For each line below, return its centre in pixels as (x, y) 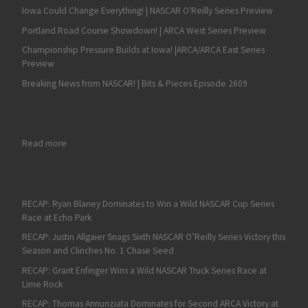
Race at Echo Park (56, 217)
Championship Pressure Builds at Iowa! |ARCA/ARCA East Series (143, 50)
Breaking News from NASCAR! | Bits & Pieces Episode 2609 (134, 83)
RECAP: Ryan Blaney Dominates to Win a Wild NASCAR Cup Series (148, 203)
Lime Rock (42, 284)
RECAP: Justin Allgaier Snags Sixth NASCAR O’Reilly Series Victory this (153, 237)
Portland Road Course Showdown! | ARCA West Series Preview (144, 30)
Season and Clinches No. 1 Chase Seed (98, 251)
